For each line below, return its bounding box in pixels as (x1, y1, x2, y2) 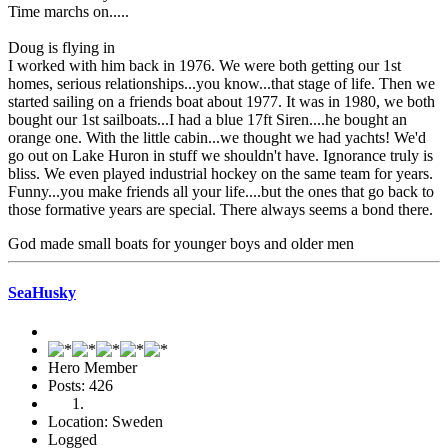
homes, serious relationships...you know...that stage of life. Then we (8, 74, 435, 92)
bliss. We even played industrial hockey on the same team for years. (8, 164, 433, 182)
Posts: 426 (48, 377, 113, 395)
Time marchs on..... (8, 2, 129, 20)
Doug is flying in (8, 38, 115, 56)
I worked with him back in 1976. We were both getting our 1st (8, 56, 401, 74)
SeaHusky (8, 284, 76, 302)
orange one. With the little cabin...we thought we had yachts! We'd (8, 128, 426, 146)
